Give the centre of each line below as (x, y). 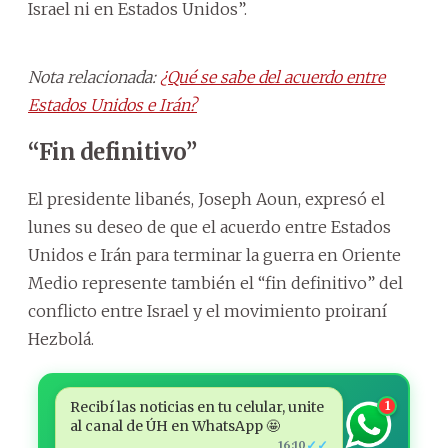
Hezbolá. (61, 338)
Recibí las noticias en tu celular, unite (196, 406)
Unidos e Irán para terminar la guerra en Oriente (214, 254)
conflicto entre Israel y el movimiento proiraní (207, 310)
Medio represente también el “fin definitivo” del (215, 282)
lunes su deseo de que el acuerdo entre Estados (209, 226)
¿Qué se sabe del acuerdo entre (272, 76)
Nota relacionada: (94, 76)
